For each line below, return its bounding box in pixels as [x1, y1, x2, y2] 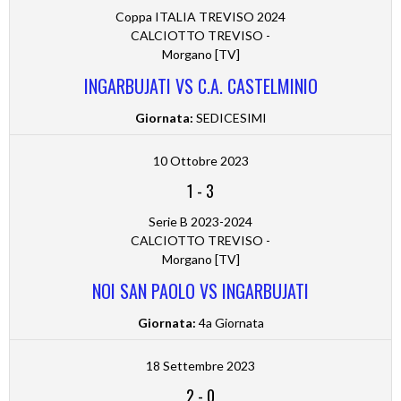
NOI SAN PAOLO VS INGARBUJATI [92, 277, 309, 305]
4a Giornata [195, 315, 264, 331]
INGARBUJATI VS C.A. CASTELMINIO [83, 73, 318, 100]
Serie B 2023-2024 [149, 214, 252, 230]
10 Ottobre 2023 [152, 153, 249, 169]
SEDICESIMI [192, 110, 267, 126]
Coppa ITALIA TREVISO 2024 [115, 9, 286, 25]
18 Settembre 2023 [146, 358, 255, 374]
